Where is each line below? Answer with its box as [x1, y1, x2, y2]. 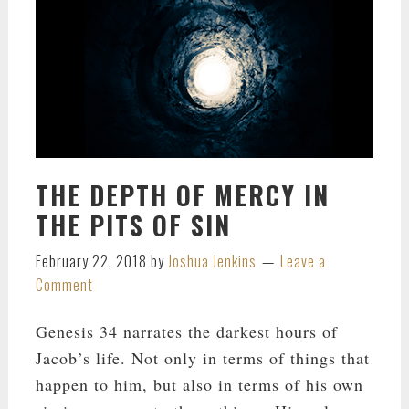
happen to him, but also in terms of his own [35, 373, 363, 396]
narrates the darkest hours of [117, 320, 338, 343]
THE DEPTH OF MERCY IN [35, 176, 330, 215]
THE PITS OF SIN [35, 206, 231, 245]
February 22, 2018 [35, 250, 147, 273]
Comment [35, 274, 93, 297]
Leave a [279, 250, 326, 273]
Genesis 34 [35, 320, 118, 343]
